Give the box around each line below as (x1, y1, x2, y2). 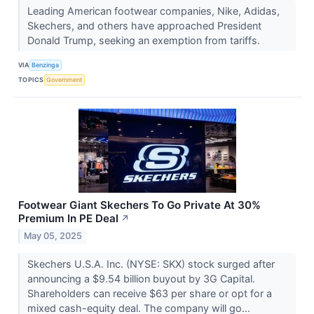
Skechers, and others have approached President (27, 19, 261, 32)
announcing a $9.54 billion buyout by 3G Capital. (27, 273, 255, 285)
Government (46, 76, 83, 84)
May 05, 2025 (24, 231, 83, 242)
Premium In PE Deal (18, 211, 118, 225)
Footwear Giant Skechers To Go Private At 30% (18, 198, 261, 212)
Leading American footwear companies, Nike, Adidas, (27, 4, 280, 17)
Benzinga (32, 61, 60, 69)
